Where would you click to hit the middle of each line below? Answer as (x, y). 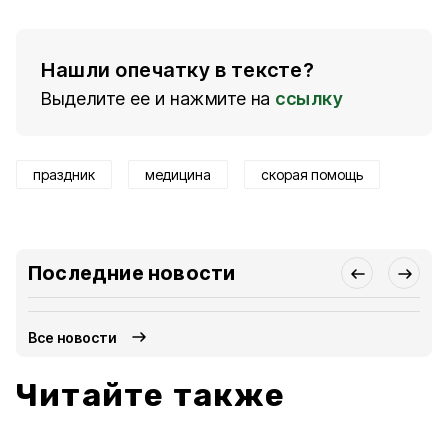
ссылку (309, 98)
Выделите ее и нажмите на (156, 98)
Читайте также (151, 395)
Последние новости (132, 273)
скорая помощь (312, 174)
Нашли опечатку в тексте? (177, 70)
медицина (178, 174)
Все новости (73, 337)
